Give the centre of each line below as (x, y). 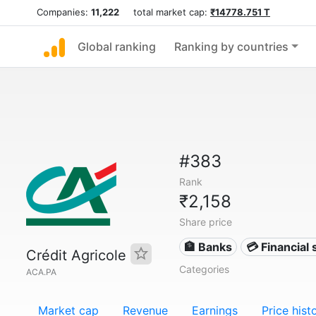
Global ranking (117, 47)
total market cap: (165, 12)
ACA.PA (41, 272)
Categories (204, 269)
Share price (205, 222)
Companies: (64, 12)
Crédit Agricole (78, 255)
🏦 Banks (208, 247)
